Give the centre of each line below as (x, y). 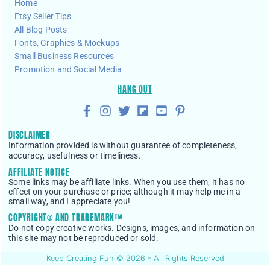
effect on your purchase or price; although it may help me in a (125, 192)
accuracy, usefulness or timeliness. (75, 155)
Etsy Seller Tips (43, 17)
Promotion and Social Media (68, 70)
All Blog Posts (41, 30)
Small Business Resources (64, 57)
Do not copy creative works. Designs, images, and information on (132, 228)
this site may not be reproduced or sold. (84, 239)
